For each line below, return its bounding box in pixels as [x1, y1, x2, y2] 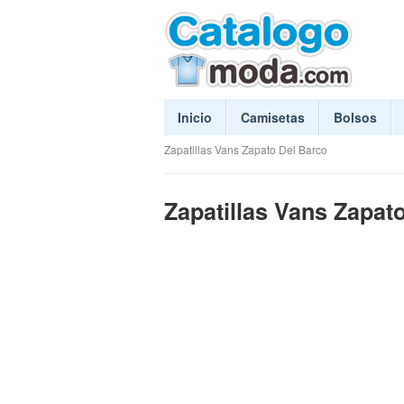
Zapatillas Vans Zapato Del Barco [164, 142, 327, 157]
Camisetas [241, 108, 305, 126]
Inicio [178, 108, 212, 126]
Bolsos [334, 108, 377, 126]
